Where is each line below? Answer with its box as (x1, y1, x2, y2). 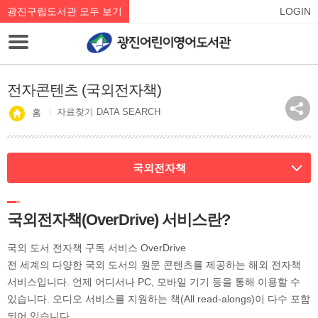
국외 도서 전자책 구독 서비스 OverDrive (7, 242, 186, 253)
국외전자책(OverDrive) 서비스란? (7, 211, 230, 229)
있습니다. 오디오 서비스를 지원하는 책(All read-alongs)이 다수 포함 (7, 293, 310, 305)
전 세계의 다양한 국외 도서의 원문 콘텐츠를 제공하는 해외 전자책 (7, 259, 301, 270)
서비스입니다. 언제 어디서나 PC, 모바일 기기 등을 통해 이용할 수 (7, 276, 300, 287)
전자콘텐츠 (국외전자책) (7, 82, 161, 98)
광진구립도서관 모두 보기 (7, 6, 122, 17)
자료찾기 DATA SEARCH (57, 106, 160, 117)
